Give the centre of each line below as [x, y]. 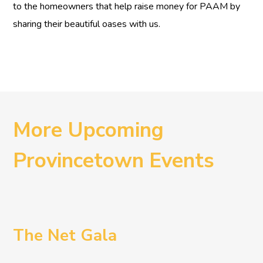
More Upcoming [89, 130]
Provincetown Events [114, 161]
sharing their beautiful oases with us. [87, 24]
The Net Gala [65, 236]
